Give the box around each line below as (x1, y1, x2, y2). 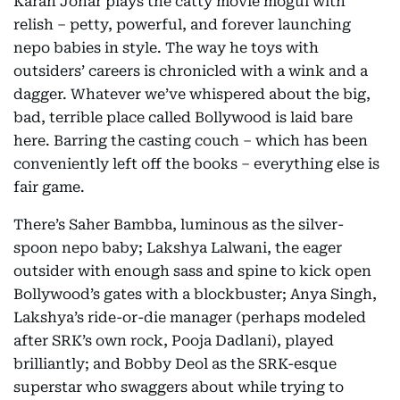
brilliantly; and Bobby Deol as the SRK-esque (13, 355, 337, 372)
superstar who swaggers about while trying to (13, 379, 344, 396)
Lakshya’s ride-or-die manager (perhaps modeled (13, 309, 366, 326)
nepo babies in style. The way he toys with (13, 39, 319, 56)
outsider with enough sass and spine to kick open (13, 262, 371, 279)
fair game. (13, 179, 85, 196)
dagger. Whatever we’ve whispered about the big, (13, 86, 371, 103)
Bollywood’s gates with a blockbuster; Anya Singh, (13, 286, 377, 303)
